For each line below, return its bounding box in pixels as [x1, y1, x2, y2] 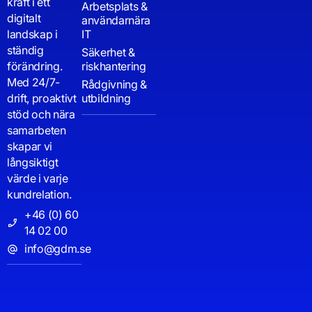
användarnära [81, 13, 151, 28]
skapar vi [7, 139, 53, 154]
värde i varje [7, 171, 68, 186]
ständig [7, 43, 44, 58]
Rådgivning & [81, 77, 148, 92]
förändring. [7, 59, 63, 74]
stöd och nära [7, 107, 75, 122]
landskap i [7, 27, 58, 42]
